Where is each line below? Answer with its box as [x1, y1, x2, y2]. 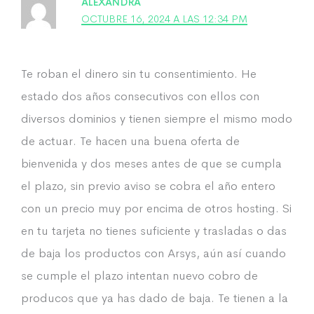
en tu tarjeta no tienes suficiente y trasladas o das [21, 223, 287, 239]
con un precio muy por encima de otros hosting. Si [21, 200, 292, 217]
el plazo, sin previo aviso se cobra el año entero [21, 178, 275, 194]
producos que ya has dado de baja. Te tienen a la [21, 290, 288, 306]
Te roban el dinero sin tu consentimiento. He [21, 66, 257, 82]
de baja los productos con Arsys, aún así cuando [21, 245, 286, 261]
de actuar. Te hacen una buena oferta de [21, 133, 240, 149]
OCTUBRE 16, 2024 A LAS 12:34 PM [81, 13, 248, 26]
